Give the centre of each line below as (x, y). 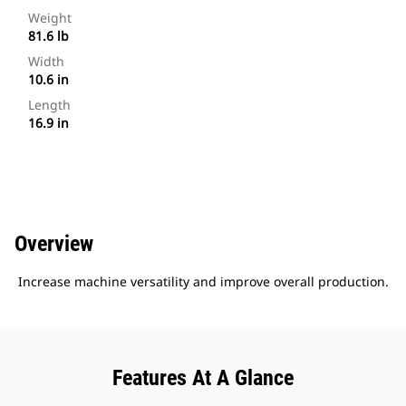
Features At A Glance (203, 378)
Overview (54, 244)
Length (49, 105)
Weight (50, 18)
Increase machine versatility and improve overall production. (203, 282)
